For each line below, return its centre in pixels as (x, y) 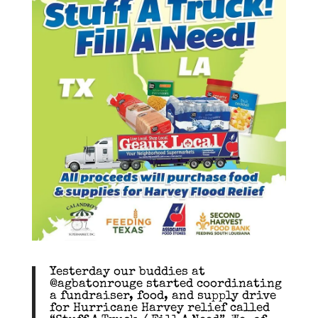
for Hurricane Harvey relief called (159, 309)
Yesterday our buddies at (127, 273)
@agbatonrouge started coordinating (165, 285)
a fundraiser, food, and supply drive (163, 297)
